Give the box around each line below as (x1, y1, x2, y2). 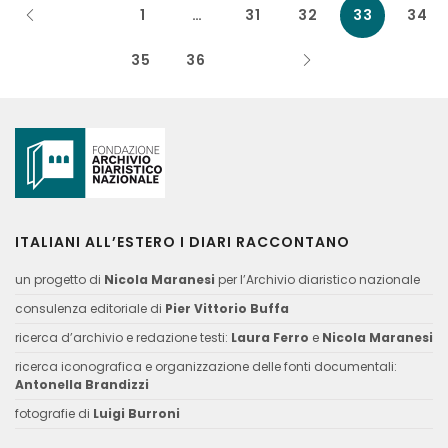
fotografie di (15, 405, 93, 422)
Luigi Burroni (93, 405, 180, 422)
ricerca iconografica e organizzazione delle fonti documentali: (15, 358, 397, 375)
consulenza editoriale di (15, 300, 165, 317)
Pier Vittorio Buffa (165, 300, 289, 317)
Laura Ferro (231, 329, 309, 346)
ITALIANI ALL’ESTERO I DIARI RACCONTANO (15, 232, 350, 252)
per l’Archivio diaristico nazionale (215, 271, 420, 288)
